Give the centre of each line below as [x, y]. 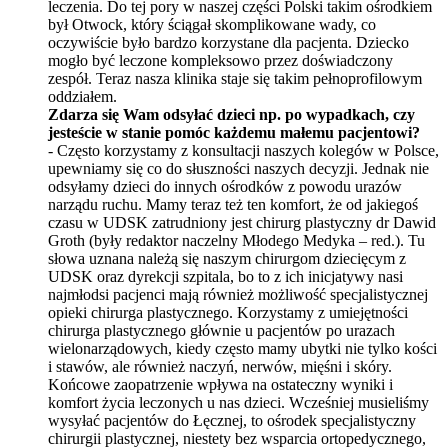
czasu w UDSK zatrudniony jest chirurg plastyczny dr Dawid [242, 222]
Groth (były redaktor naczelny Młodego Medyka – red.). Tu [236, 240]
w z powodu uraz [327, 186]
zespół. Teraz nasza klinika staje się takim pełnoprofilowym [235, 78]
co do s [169, 168]
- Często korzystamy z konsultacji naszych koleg [201, 150]
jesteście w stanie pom [121, 132]
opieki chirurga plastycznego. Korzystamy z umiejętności [228, 312]
